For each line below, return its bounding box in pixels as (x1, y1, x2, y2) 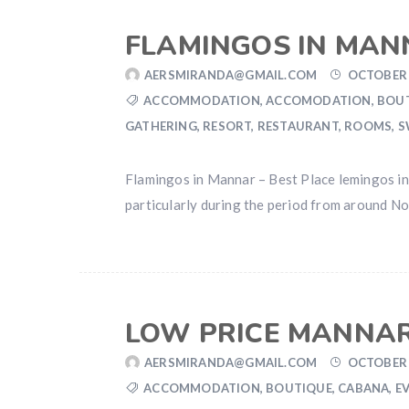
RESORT (203, 119, 252, 133)
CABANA (338, 381, 390, 395)
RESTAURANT (257, 119, 339, 133)
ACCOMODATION (266, 93, 372, 108)
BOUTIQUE (266, 381, 332, 395)
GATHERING (125, 119, 197, 133)
